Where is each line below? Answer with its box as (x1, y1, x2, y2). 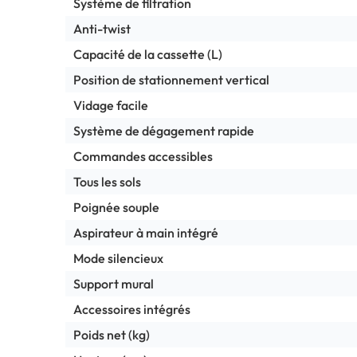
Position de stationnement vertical (73, 71, 269, 88)
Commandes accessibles (73, 147, 213, 164)
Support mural (73, 275, 154, 292)
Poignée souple (73, 198, 159, 215)
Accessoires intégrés (73, 300, 190, 317)
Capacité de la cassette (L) (73, 45, 222, 62)
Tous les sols (73, 173, 141, 190)
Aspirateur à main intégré (73, 224, 218, 241)
